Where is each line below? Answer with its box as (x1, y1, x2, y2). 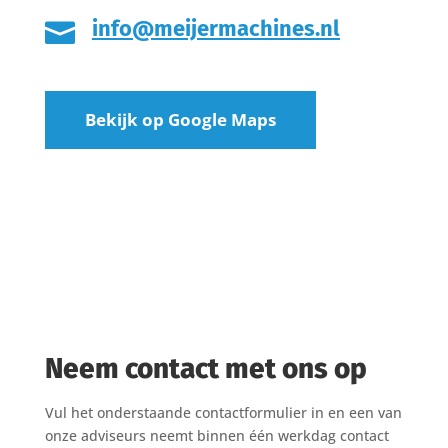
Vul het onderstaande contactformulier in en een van (44, 403, 402, 422)
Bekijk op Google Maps (84, 108, 276, 131)
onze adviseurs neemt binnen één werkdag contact (44, 426, 389, 445)
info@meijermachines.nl (91, 15, 340, 42)
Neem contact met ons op (44, 352, 367, 385)
